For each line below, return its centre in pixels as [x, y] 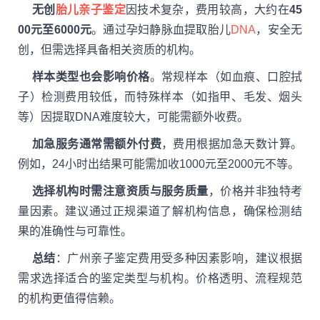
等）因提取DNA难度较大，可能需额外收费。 [133, 117]
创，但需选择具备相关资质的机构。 [109, 50]
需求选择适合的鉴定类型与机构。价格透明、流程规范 [160, 278]
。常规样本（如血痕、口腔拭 [226, 77]
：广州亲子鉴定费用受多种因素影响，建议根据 [179, 258]
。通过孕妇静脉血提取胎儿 [161, 30]
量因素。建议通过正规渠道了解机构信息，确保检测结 [160, 211]
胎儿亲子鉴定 [90, 10]
